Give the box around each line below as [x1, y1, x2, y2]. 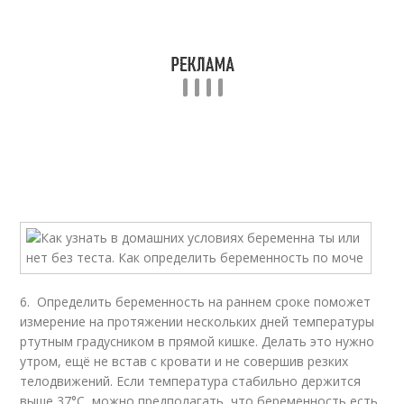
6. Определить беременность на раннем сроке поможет [20, 293, 372, 310]
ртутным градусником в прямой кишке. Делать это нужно [20, 333, 375, 350]
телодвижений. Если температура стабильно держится [20, 372, 362, 390]
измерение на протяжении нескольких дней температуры [20, 313, 375, 330]
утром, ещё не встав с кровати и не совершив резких [20, 353, 349, 370]
